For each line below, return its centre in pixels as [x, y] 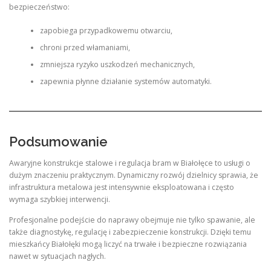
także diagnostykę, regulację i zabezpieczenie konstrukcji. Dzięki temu [130, 232]
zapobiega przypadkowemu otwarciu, [106, 30]
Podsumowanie [58, 142]
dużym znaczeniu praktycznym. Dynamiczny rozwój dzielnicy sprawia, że [134, 175]
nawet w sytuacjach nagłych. [57, 256]
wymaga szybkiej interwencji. [60, 200]
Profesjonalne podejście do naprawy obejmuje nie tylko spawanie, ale [132, 220]
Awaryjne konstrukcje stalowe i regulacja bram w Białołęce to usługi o [130, 163]
